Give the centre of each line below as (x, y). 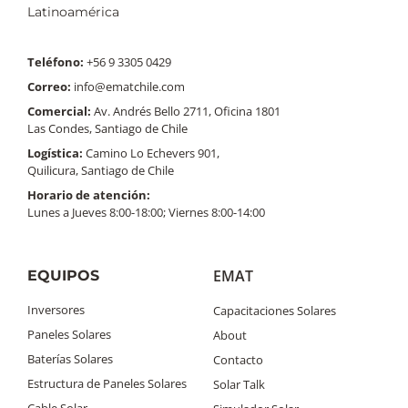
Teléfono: (56, 61)
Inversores (56, 309)
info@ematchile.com (128, 86)
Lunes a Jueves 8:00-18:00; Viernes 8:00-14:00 (146, 212)
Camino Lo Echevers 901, (151, 153)
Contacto (238, 359)
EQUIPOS (63, 275)
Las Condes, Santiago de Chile (107, 128)
